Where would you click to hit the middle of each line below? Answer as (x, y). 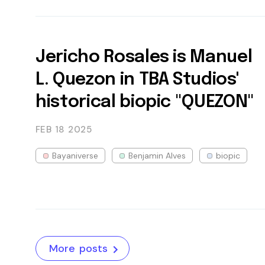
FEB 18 (50, 130)
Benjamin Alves (157, 156)
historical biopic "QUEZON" (145, 102)
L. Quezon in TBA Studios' (137, 80)
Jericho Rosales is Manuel (144, 57)
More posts (78, 248)
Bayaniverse (75, 156)
